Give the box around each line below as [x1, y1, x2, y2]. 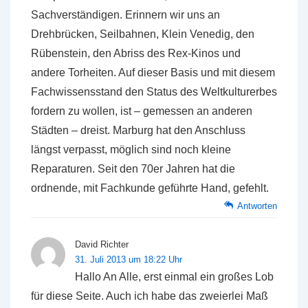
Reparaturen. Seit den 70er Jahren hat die [31, 163, 235, 175]
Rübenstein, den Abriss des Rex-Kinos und [31, 47, 241, 59]
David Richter [75, 239, 129, 250]
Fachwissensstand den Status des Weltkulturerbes [31, 86, 277, 98]
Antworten [237, 201, 277, 211]
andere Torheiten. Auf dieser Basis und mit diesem [31, 67, 275, 78]
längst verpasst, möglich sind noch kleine [31, 144, 231, 155]
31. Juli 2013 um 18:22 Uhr [75, 254, 182, 265]
